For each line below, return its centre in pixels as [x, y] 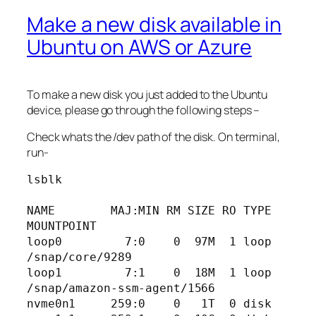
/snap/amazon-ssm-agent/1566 [121, 288]
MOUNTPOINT [62, 226]
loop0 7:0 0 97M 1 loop [149, 241]
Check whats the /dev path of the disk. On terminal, [153, 137]
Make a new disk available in [154, 25]
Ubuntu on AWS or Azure [139, 47]
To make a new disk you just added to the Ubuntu [147, 95]
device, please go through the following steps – [144, 110]
